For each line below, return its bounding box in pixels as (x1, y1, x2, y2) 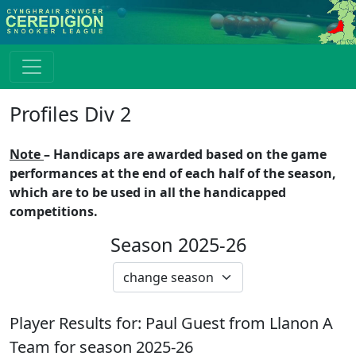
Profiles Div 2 (10, 100, 131, 127)
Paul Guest (145, 312, 225, 334)
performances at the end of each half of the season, (10, 164, 336, 182)
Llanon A (269, 312, 333, 334)
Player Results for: (10, 312, 145, 334)
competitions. (10, 203, 98, 220)
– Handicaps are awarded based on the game (44, 145, 327, 163)
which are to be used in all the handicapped (10, 184, 286, 201)
